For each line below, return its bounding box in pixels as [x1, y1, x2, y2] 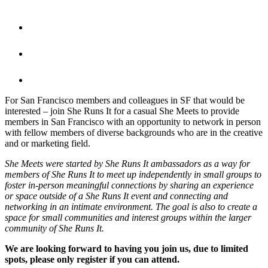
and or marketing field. [5, 138, 93, 149]
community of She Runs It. [5, 223, 104, 234]
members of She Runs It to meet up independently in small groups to [5, 169, 261, 180]
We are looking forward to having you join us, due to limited [5, 243, 248, 254]
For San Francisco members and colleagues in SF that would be [5, 95, 245, 106]
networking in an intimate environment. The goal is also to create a [5, 202, 257, 212]
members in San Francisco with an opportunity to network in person [5, 117, 261, 127]
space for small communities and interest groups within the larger [5, 212, 251, 223]
